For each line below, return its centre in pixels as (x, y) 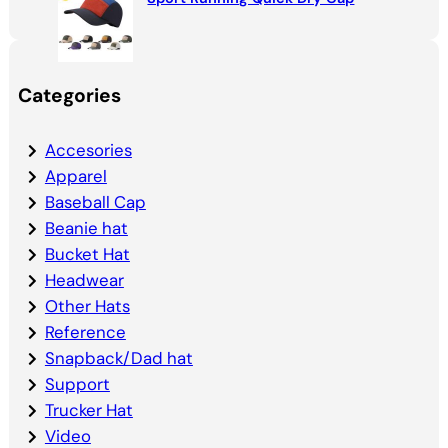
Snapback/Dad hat (118, 358)
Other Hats (87, 306)
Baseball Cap (95, 202)
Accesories (88, 150)
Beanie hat (86, 228)
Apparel (75, 176)
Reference (85, 332)
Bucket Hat (87, 254)
